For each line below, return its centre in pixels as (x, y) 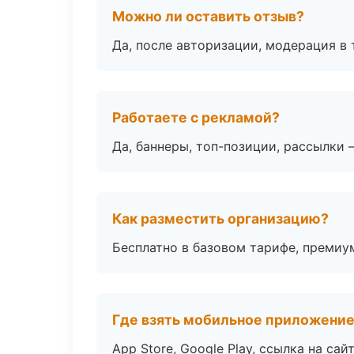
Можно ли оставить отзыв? (208, 16)
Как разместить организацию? (220, 218)
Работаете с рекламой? (196, 117)
